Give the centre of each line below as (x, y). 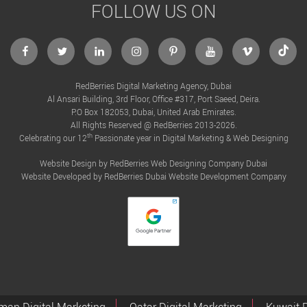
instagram (155, 45)
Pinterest (188, 45)
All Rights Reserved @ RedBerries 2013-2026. (153, 124)
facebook (41, 45)
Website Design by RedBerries (95, 163)
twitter (71, 45)
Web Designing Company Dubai (209, 163)
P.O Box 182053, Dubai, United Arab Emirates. (153, 111)
